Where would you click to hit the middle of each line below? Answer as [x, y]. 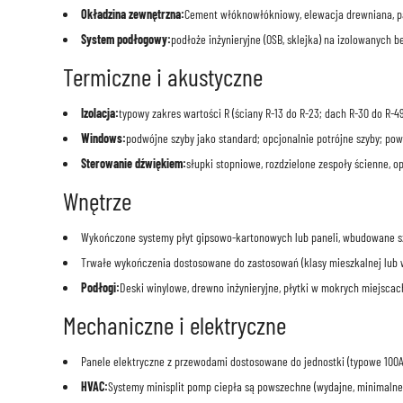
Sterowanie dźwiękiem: [133, 164]
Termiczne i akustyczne [162, 77]
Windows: [103, 139]
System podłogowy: [125, 40]
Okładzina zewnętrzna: [132, 14]
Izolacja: [99, 113]
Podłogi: [100, 288]
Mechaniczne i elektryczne [174, 325]
